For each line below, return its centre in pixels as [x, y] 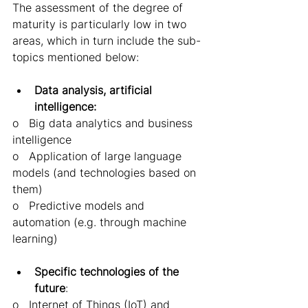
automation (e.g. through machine [101, 222]
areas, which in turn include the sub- [107, 41]
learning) [37, 239]
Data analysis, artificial [95, 90]
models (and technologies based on [106, 173]
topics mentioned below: [77, 57]
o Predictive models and [80, 206]
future [50, 288]
